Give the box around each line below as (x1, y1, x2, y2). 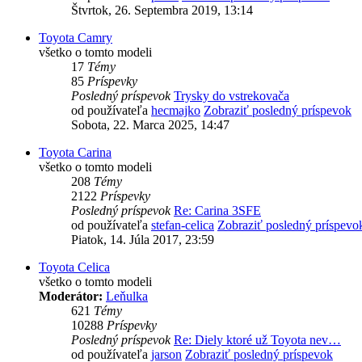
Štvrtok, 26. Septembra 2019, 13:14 (71, 3, 253, 18)
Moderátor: (39, 289, 103, 304)
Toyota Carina (39, 145, 112, 160)
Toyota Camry (39, 31, 112, 45)
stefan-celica (151, 218, 214, 233)
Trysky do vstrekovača (174, 89, 289, 103)
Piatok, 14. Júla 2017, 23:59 (71, 233, 214, 247)
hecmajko (151, 103, 200, 118)
